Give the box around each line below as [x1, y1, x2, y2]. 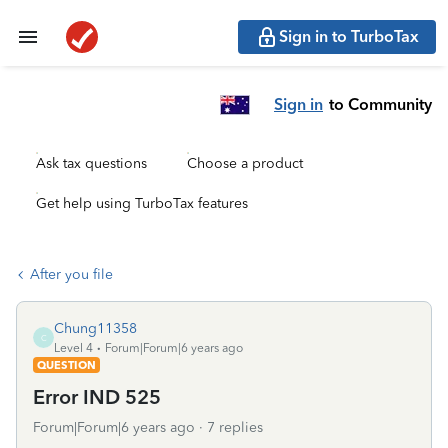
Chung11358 [54, 320, 137, 337]
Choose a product [187, 155, 303, 172]
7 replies [207, 419, 263, 436]
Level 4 [54, 341, 93, 355]
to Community [329, 94, 432, 114]
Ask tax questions [36, 155, 147, 172]
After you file [30, 266, 113, 283]
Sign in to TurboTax [279, 27, 419, 46]
